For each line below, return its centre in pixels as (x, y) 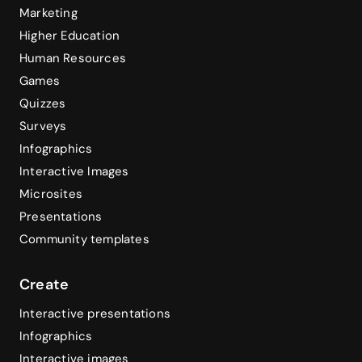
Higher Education (70, 35)
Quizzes (43, 103)
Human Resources (73, 58)
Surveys (43, 126)
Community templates (84, 239)
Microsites (51, 194)
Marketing (48, 13)
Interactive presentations (95, 313)
